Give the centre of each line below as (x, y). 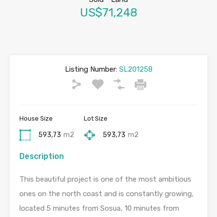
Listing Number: (91, 70)
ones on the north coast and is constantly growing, (107, 194)
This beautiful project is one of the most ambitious (105, 179)
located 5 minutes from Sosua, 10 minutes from (99, 209)
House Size (36, 119)
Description (42, 156)
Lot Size (96, 119)
